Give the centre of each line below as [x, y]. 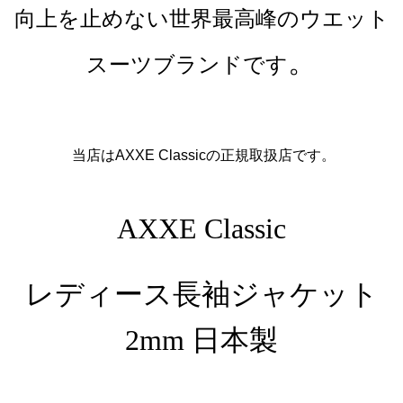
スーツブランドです [187, 65]
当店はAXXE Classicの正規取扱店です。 [203, 156]
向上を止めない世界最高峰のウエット [201, 19]
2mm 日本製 [201, 340]
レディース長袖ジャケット [201, 295]
